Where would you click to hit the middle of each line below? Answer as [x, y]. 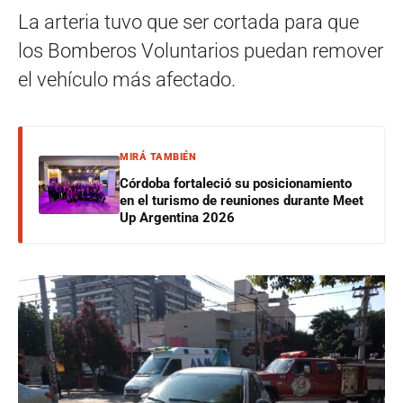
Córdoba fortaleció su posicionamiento [236, 184]
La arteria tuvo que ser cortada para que [188, 22]
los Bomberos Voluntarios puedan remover [201, 51]
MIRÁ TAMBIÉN [158, 157]
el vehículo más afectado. [127, 80]
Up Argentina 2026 [177, 218]
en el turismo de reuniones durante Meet [242, 201]
